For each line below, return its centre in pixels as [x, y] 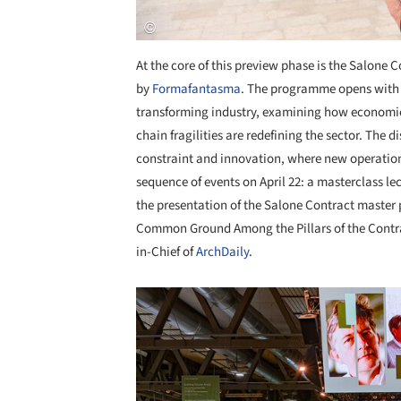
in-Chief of [166, 252]
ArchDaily [222, 252]
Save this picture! [117, 305]
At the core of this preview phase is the [241, 66]
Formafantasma [196, 90]
